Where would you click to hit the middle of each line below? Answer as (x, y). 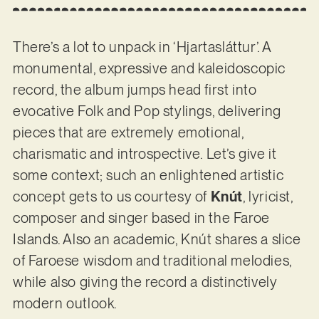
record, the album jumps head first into (135, 90)
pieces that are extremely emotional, (128, 133)
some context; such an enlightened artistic (148, 176)
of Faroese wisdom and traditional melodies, (152, 261)
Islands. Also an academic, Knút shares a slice (157, 240)
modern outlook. (66, 304)
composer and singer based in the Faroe (141, 218)
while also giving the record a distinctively (145, 282)
